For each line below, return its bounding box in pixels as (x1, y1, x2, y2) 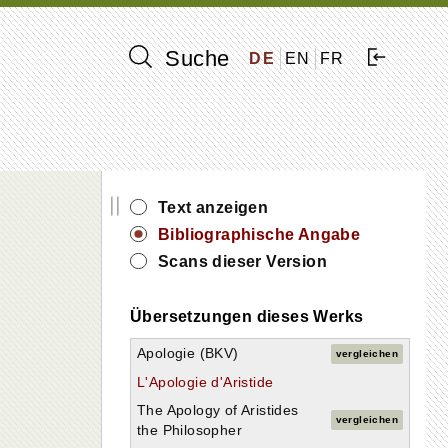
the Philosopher (137, 422, 243, 438)
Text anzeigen (158, 199, 269, 216)
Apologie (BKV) (137, 345, 239, 361)
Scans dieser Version (158, 253, 327, 270)
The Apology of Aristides (137, 402, 299, 418)
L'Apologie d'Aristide (137, 374, 274, 390)
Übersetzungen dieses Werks (130, 308, 364, 325)
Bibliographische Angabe (158, 226, 361, 243)
